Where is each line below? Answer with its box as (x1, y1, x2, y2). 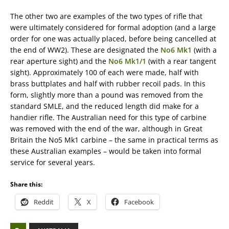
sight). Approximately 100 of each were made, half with (10, 67, 199, 77)
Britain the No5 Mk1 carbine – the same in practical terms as (10, 135, 218, 145)
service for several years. (10, 157, 95, 167)
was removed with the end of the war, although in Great (10, 124, 202, 133)
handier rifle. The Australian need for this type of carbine (10, 112, 207, 122)
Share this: (10, 180, 42, 189)
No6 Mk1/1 (108, 56, 146, 66)
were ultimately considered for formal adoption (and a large (10, 22, 216, 32)
